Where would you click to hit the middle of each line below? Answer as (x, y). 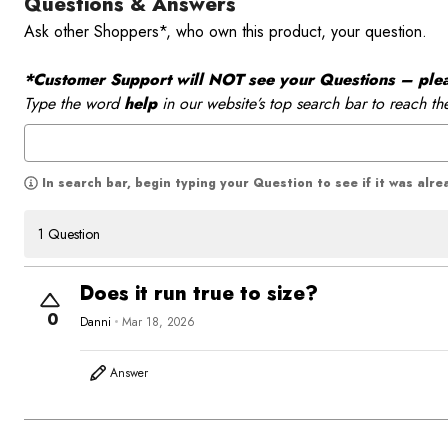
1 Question (69, 234)
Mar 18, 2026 (158, 321)
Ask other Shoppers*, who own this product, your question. (228, 32)
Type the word (74, 104)
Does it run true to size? (199, 294)
